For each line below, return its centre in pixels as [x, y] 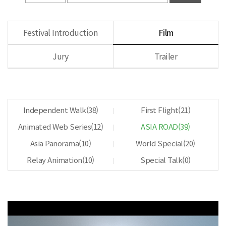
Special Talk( [162, 160]
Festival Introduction [60, 32]
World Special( [161, 143]
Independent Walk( [55, 110]
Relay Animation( [56, 160]
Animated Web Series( [55, 126]
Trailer [166, 56]
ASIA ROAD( [161, 126]
